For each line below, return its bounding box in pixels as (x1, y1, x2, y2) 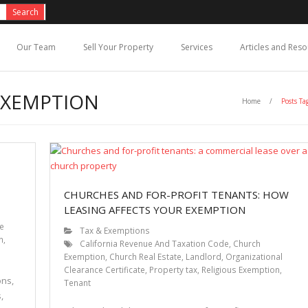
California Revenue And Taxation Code (79, 238, 229, 249)
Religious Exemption (201, 264, 280, 275)
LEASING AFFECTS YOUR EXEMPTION (63, 203, 245, 217)
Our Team (16, 41, 56, 53)
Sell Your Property (83, 41, 153, 53)
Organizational (225, 251, 283, 262)
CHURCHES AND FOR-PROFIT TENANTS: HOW (63, 188, 289, 201)
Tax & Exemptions (79, 225, 150, 236)
